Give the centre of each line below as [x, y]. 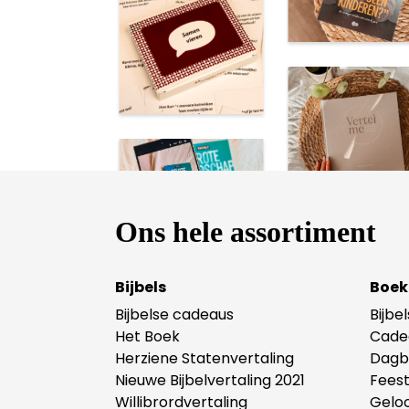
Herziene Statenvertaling [204, 359]
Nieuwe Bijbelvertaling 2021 [210, 381]
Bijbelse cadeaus [174, 315]
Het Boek [147, 337]
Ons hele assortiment [246, 232]
